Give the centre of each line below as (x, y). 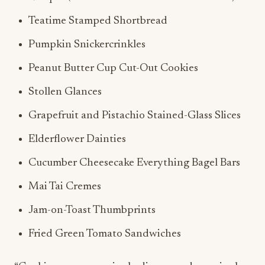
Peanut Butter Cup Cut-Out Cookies (113, 68)
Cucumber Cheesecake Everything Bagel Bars (134, 163)
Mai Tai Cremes (65, 187)
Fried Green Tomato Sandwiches (105, 234)
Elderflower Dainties (77, 139)
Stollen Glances (65, 92)
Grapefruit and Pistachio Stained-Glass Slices (135, 116)
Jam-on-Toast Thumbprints (92, 210)
